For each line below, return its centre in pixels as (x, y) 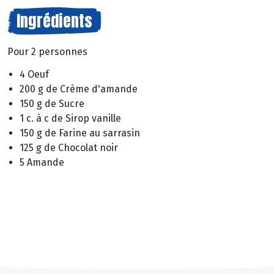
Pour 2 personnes (47, 52)
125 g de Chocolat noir (69, 147)
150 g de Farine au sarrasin (80, 133)
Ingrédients (54, 21)
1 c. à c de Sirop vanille (70, 118)
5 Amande (42, 162)
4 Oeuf (34, 74)
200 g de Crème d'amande (79, 89)
